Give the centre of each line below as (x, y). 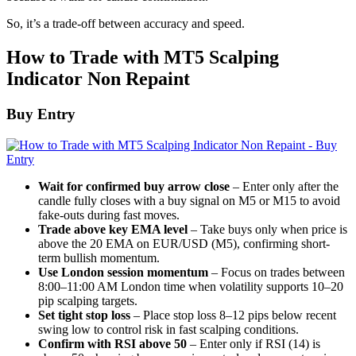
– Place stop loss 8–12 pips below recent (233, 315)
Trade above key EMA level (113, 229)
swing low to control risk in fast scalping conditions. (168, 329)
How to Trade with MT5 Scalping (143, 57)
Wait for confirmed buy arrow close (134, 186)
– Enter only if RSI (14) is (253, 343)
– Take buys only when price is (267, 229)
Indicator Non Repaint (98, 78)
